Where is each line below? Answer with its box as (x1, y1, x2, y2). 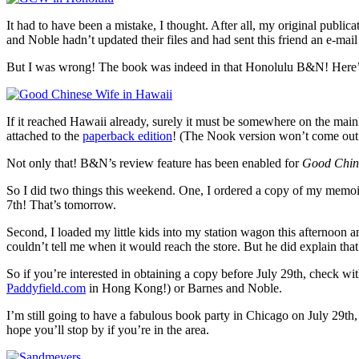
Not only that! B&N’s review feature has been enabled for (6, 155, 302, 170)
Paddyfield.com (6, 280, 86, 295)
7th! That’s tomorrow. (6, 197, 116, 212)
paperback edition (83, 128, 172, 143)
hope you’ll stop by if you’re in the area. (6, 322, 209, 337)
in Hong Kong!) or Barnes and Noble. (86, 280, 282, 295)
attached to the (6, 128, 83, 143)
